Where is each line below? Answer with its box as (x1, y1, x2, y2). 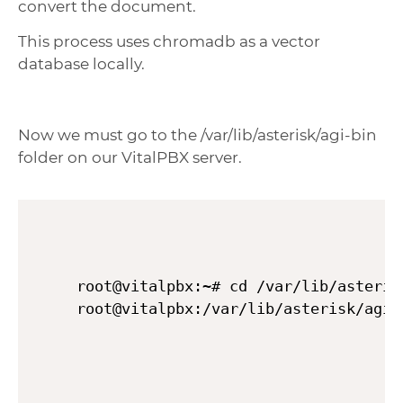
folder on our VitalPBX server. (18, 148, 242, 166)
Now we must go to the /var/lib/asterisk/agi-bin (18, 125, 377, 144)
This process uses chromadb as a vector (18, 32, 320, 51)
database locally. (18, 55, 145, 74)
